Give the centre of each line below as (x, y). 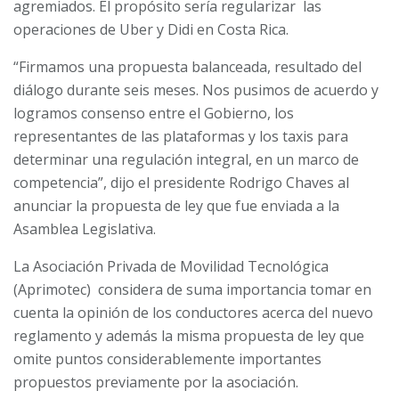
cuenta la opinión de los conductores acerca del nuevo (193, 312)
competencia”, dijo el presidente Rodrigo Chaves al (181, 182)
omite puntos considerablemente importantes (167, 358)
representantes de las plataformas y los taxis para (181, 136)
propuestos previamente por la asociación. (158, 382)
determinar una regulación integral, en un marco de (186, 159)
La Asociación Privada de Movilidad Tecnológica (171, 266)
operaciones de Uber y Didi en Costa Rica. (151, 29)
